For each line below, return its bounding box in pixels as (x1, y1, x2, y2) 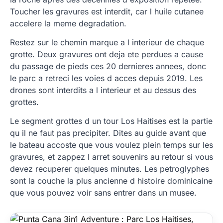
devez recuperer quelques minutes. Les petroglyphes (10, 164, 209, 174)
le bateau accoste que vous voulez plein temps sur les (10, 140, 213, 150)
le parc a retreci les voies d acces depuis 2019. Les (10, 73, 203, 83)
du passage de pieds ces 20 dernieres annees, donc (10, 61, 206, 71)
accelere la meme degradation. (10, 18, 126, 28)
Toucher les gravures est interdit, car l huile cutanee (10, 6, 204, 16)
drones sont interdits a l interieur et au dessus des (10, 85, 196, 95)
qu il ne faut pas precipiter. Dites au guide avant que (10, 128, 206, 138)
